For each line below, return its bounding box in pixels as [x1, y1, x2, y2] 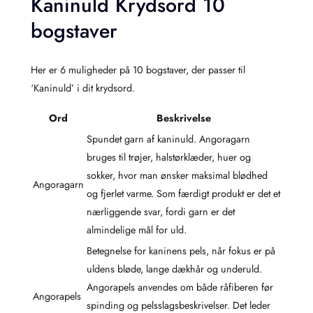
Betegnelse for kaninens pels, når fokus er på [87, 243, 275, 258]
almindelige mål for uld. [87, 222, 187, 237]
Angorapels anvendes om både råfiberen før [87, 279, 273, 294]
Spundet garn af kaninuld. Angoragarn [87, 131, 250, 146]
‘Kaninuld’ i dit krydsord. [31, 80, 135, 95]
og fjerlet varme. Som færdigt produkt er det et [87, 186, 280, 201]
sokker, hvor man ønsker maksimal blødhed [87, 168, 268, 182]
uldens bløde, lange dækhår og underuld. [87, 261, 262, 276]
